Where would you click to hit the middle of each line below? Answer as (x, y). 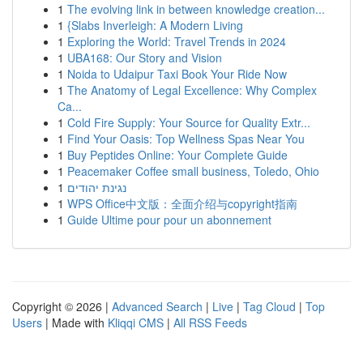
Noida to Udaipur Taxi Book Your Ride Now (177, 74)
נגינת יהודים (97, 187)
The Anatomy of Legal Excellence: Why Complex (192, 90)
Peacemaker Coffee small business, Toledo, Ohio (193, 171)
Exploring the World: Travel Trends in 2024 (177, 41)
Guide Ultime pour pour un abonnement (169, 220)
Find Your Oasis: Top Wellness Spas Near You (186, 139)
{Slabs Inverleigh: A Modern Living (155, 25)
